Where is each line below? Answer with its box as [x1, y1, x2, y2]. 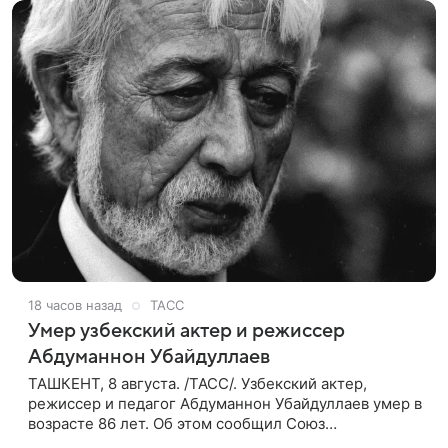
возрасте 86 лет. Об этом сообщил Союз [28, 414, 325, 434]
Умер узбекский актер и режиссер [28, 320, 345, 343]
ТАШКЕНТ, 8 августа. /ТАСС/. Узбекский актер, [28, 374, 367, 394]
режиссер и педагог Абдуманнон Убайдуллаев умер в [28, 394, 422, 414]
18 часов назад [28, 297, 122, 314]
